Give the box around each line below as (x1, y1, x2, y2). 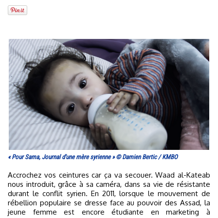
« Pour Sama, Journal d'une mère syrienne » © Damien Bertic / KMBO (8, 153, 178, 161)
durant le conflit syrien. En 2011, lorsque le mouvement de (8, 188, 210, 198)
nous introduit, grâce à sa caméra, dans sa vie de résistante (8, 179, 210, 189)
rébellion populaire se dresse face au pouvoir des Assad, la (8, 198, 210, 207)
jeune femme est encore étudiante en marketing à (8, 207, 210, 217)
